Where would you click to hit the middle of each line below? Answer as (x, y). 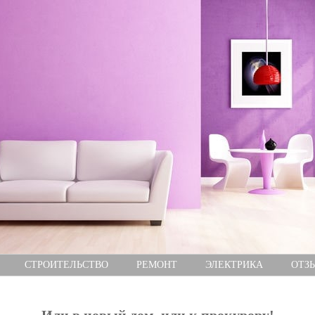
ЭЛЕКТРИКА (234, 265)
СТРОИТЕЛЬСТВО (66, 265)
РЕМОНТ (156, 265)
